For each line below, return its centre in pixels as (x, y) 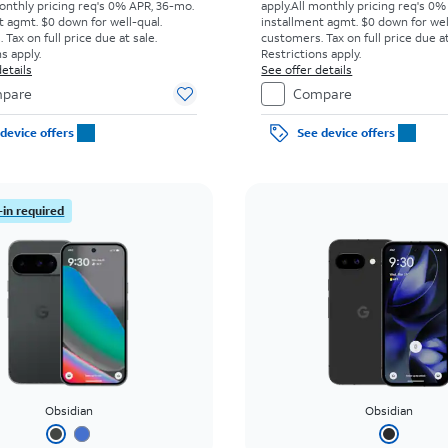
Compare (323, 93)
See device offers (345, 132)
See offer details (307, 69)
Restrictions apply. (311, 53)
